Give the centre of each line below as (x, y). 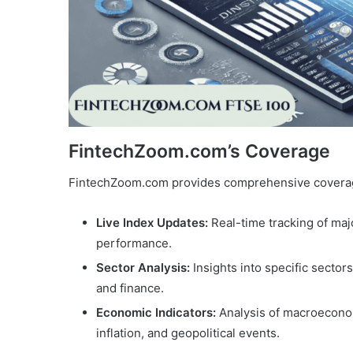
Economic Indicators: (156, 312)
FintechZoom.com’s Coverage (199, 151)
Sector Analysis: (143, 268)
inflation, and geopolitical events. (188, 333)
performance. (134, 243)
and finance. (130, 288)
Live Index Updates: (152, 223)
